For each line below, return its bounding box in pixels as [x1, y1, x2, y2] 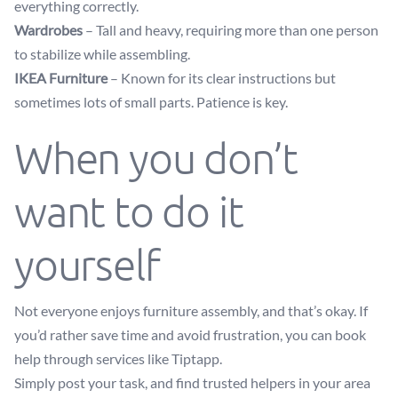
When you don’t [14, 132, 298, 183]
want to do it [14, 186, 243, 236]
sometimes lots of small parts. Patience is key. [14, 93, 288, 110]
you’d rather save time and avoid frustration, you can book [14, 326, 366, 343]
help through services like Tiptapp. [14, 350, 222, 367]
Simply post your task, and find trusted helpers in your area [14, 374, 370, 391]
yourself [14, 239, 160, 290]
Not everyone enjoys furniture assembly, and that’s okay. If [14, 302, 368, 319]
